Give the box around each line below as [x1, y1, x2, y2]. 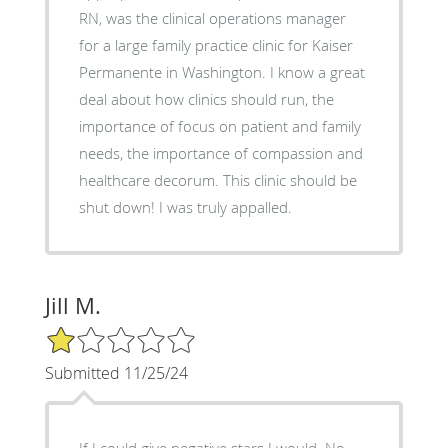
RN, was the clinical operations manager [78, 7, 346, 28]
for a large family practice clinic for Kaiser [78, 34, 353, 55]
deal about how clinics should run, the [78, 88, 334, 109]
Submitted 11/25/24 [44, 361, 188, 384]
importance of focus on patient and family [78, 115, 361, 136]
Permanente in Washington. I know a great [78, 61, 270, 82]
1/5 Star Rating [44, 323, 144, 343]
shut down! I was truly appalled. [158, 196, 292, 217]
